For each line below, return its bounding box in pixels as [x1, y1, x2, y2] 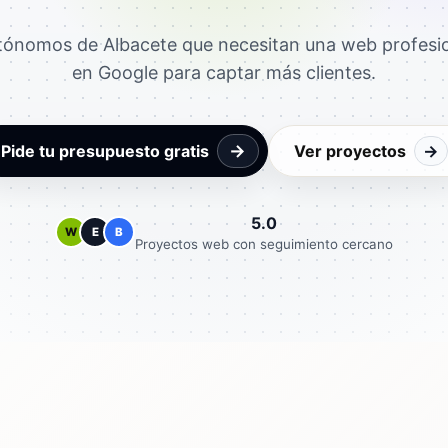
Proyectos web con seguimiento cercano [135, 235, 393, 252]
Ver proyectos [293, 140, 406, 161]
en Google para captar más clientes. [72, 61, 376, 83]
